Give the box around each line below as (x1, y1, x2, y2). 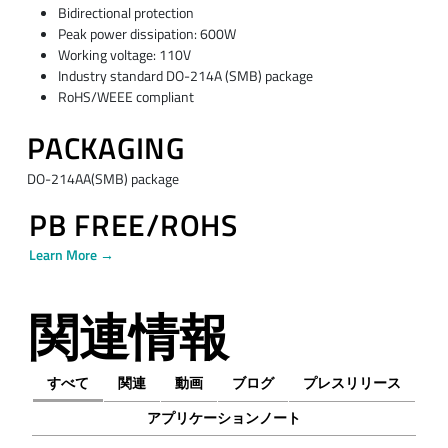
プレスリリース (303, 372, 402, 395)
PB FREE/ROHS (28, 202, 238, 249)
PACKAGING (27, 125, 185, 172)
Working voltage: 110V (57, 43, 191, 66)
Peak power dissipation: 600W (57, 22, 236, 45)
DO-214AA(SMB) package (27, 167, 179, 190)
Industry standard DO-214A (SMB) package (57, 64, 313, 87)
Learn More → (28, 244, 114, 267)
